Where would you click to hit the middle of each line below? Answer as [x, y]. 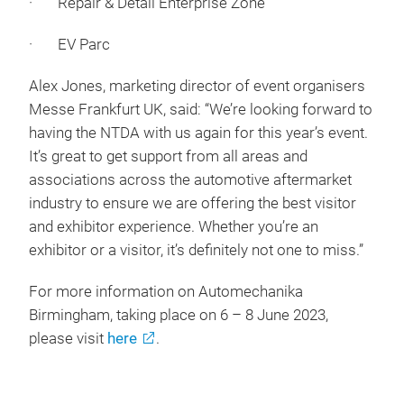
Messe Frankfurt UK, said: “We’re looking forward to [201, 110]
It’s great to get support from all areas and [168, 157]
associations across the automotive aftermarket [190, 180]
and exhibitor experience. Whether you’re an [174, 227]
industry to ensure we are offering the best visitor [193, 204]
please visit [68, 339]
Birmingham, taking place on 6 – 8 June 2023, [179, 316]
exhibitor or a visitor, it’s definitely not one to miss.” [196, 251]
